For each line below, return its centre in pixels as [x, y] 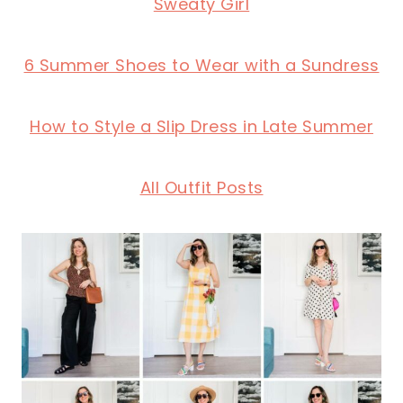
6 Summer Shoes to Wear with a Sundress [201, 66]
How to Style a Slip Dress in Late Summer [201, 127]
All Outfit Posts [201, 188]
